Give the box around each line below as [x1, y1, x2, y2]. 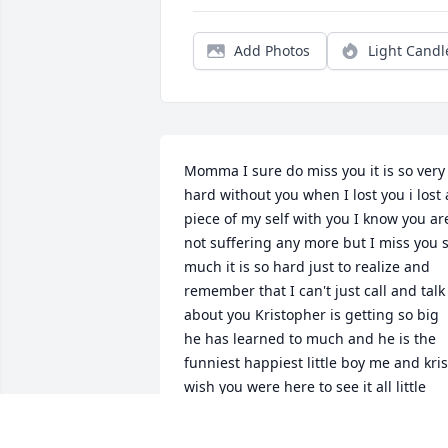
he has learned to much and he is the [184, 329, 436, 349]
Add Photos [234, 41, 310, 61]
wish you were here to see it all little [184, 377, 426, 397]
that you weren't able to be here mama [184, 425, 445, 445]
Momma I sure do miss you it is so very [184, 161, 445, 181]
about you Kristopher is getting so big [184, 305, 439, 325]
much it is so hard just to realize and [184, 257, 430, 277]
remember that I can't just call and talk [184, 281, 445, 301]
